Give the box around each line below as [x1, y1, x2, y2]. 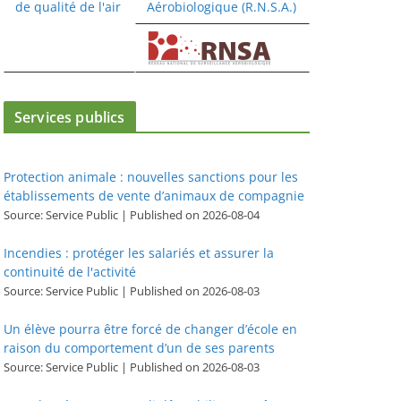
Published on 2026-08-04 [130, 207, 260, 223]
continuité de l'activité [4, 262, 136, 280]
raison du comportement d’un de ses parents [4, 338, 275, 356]
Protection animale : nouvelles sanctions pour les [4, 167, 298, 185]
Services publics [14, 107, 125, 127]
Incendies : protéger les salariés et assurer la [4, 243, 274, 261]
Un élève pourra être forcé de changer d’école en [4, 320, 297, 337]
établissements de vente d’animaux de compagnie [4, 186, 304, 204]
